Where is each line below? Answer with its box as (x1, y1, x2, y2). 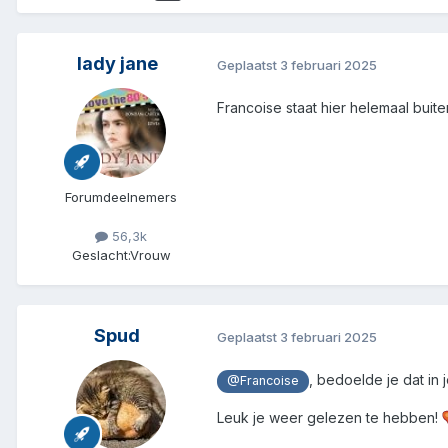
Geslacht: (71, 247, 130, 264)
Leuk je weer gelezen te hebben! (217, 408, 442, 426)
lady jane (76, 53, 158, 75)
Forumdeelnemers (65, 189, 177, 206)
